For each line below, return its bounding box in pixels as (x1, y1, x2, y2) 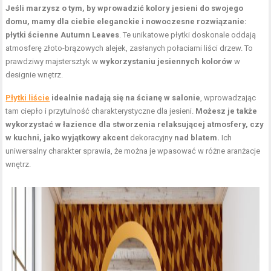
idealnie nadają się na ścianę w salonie (50, 93, 201, 102)
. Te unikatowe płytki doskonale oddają (119, 30, 256, 39)
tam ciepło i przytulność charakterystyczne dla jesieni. (5, 106, 194, 116)
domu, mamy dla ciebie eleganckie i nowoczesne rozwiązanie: (5, 16, 247, 26)
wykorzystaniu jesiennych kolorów (100, 56, 233, 66)
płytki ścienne (5, 30, 61, 39)
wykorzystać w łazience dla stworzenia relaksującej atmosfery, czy (5, 119, 264, 129)
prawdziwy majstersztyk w (5, 56, 100, 66)
